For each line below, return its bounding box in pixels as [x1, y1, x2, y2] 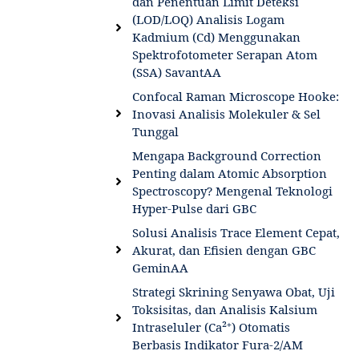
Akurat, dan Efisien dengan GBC [131, 241, 316, 258]
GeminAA [131, 259, 188, 276]
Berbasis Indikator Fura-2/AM [131, 336, 303, 353]
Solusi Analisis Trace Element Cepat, [131, 224, 340, 240]
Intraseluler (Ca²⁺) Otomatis [131, 318, 290, 335]
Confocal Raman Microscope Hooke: [131, 87, 339, 104]
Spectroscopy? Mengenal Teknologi [131, 182, 333, 199]
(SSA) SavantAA [131, 63, 221, 80]
